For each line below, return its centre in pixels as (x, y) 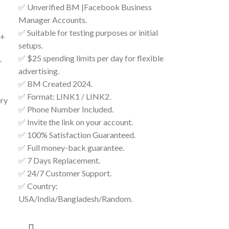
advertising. (39, 71)
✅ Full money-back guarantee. (72, 147)
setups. (31, 45)
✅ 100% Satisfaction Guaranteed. (77, 135)
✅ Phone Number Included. (66, 109)
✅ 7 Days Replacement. (60, 160)
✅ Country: (38, 186)
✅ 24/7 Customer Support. (65, 173)
